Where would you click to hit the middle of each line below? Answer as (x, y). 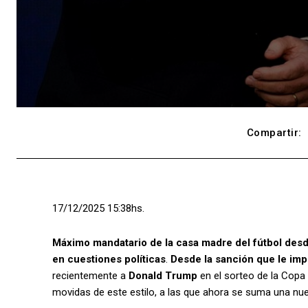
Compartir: (274, 133)
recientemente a (90, 276)
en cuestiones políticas (109, 260)
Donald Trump (163, 276)
